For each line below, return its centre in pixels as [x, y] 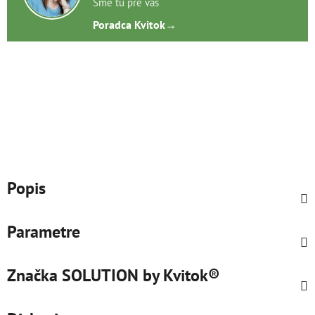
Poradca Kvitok [129, 25]
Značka [32, 275]
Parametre [44, 231]
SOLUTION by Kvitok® [139, 275]
